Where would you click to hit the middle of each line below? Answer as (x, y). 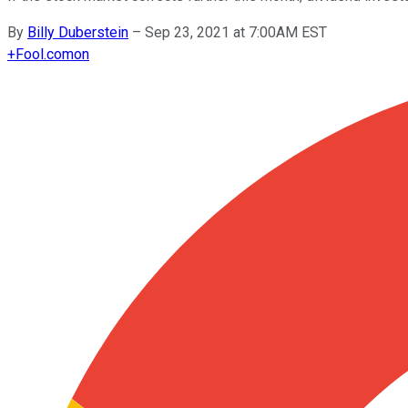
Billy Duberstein (78, 32)
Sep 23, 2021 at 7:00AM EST (236, 32)
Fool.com (45, 54)
